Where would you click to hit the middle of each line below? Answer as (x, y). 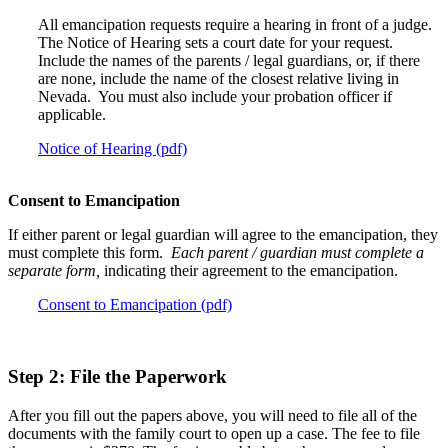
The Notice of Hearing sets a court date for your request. (217, 42)
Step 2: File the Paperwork (117, 377)
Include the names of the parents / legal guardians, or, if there (229, 60)
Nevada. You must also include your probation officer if (215, 96)
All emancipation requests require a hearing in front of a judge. (237, 24)
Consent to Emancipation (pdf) (135, 304)
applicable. (76, 114)
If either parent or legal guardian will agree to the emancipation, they (223, 234)
